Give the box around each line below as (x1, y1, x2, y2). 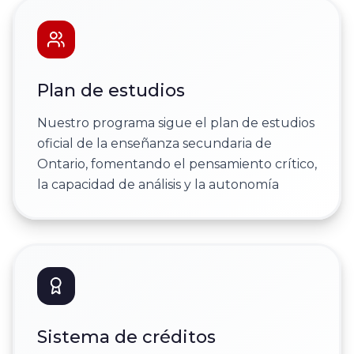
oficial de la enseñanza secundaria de (36, 135, 272, 151)
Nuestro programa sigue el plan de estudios (36, 115, 314, 130)
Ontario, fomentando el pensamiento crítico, (36, 156, 317, 171)
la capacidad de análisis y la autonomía (36, 176, 279, 192)
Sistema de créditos (36, 326, 216, 348)
